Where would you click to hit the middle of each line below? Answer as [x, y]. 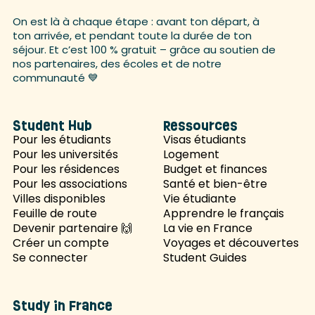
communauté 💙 [55, 78]
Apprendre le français [224, 213]
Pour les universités [65, 154]
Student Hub [52, 126]
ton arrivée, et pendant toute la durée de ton [132, 36]
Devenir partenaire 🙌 [72, 228]
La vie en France [208, 228]
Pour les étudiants [62, 140]
